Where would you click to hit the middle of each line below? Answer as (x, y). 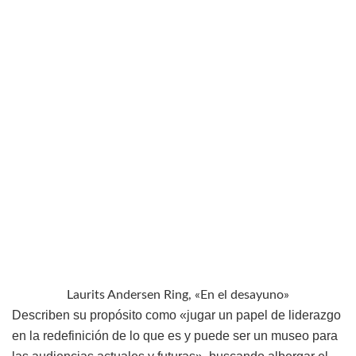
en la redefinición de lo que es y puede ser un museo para (175, 336)
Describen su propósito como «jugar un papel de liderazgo (176, 315)
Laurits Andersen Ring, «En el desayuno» (178, 295)
